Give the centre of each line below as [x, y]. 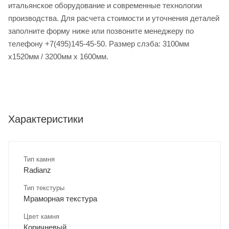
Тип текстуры [44, 188]
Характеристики [46, 119]
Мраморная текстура [60, 199]
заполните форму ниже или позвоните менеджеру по [101, 31]
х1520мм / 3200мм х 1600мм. [58, 57]
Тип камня [39, 159]
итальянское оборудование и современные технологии [105, 6]
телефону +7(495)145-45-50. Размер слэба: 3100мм [99, 44]
